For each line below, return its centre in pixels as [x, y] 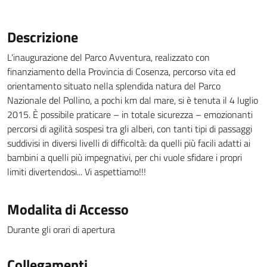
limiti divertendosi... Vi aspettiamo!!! [77, 172]
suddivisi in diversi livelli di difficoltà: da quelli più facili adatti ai [129, 143]
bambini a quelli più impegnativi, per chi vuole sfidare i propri [125, 157]
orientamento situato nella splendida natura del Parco [114, 86]
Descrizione [43, 37]
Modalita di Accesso [68, 209]
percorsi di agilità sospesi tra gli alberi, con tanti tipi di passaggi [130, 129]
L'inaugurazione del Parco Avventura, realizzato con [108, 57]
